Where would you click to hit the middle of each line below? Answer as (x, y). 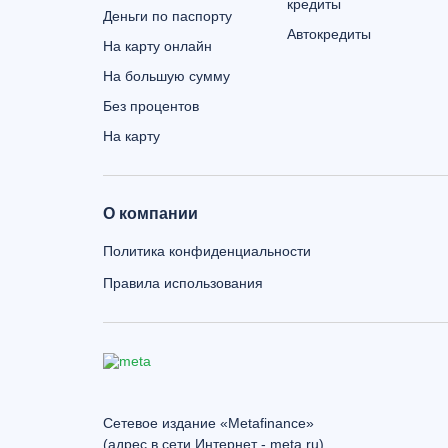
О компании (150, 213)
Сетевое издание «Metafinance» (208, 423)
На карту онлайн (157, 46)
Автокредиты (329, 34)
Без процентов (151, 106)
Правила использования (183, 283)
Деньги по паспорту (167, 16)
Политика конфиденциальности (207, 251)
